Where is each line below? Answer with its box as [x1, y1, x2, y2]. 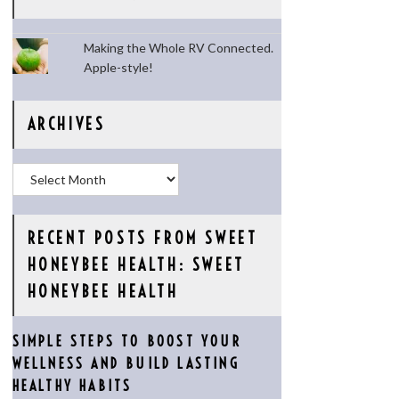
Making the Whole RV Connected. [84, 40, 274, 55]
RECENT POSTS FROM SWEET [27, 228, 258, 248]
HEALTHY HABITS [12, 377, 133, 395]
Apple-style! [84, 60, 154, 75]
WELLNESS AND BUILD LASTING [12, 354, 240, 372]
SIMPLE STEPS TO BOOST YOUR [12, 332, 241, 350]
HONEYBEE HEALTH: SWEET [27, 255, 245, 275]
